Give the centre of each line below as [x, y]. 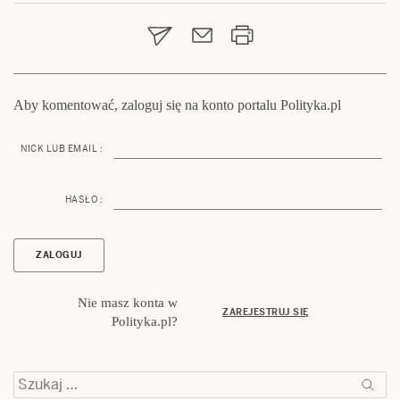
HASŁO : [83, 200]
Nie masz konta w [128, 303]
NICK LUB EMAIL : [62, 149]
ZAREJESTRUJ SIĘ [266, 312]
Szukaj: [37, 380]
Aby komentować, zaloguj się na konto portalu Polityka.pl [177, 105]
